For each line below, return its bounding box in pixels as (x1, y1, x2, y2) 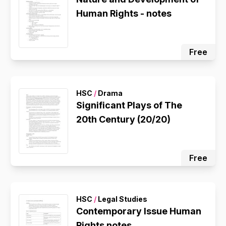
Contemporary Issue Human (76, 206, 202, 216)
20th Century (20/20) (76, 114, 171, 125)
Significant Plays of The (76, 100, 183, 110)
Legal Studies (96, 195, 148, 203)
